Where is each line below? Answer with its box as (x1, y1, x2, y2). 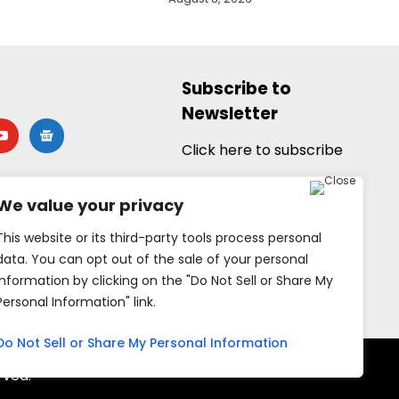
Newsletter (181, 101, 278, 126)
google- (28, 117, 85, 138)
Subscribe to (181, 76, 291, 101)
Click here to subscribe (181, 139, 343, 160)
